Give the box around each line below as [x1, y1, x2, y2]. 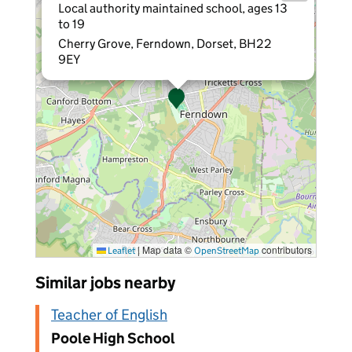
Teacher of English [51, 306, 167, 324]
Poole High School [51, 329, 175, 347]
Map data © [140, 243, 194, 256]
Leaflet [106, 244, 135, 256]
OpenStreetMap [194, 244, 259, 256]
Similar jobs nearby [35, 273, 175, 293]
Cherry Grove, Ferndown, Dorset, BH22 [58, 36, 272, 51]
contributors [259, 243, 312, 256]
